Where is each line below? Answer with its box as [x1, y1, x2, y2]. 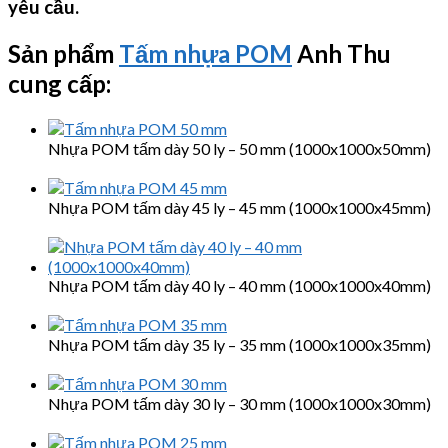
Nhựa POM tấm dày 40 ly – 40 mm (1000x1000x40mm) [48, 275, 431, 295]
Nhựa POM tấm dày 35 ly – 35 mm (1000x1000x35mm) [48, 334, 431, 354]
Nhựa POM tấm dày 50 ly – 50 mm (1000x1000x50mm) [48, 138, 431, 158]
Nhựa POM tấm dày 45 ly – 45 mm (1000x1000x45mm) [48, 197, 431, 217]
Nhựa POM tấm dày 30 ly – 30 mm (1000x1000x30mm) [48, 393, 431, 413]
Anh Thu [292, 38, 391, 68]
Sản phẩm [8, 38, 119, 68]
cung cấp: [8, 68, 111, 98]
